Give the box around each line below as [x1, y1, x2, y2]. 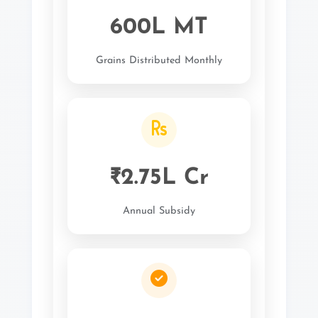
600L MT [110, 16, 208, 39]
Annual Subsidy [123, 206, 195, 216]
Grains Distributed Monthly [96, 55, 222, 66]
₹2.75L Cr [109, 167, 209, 190]
